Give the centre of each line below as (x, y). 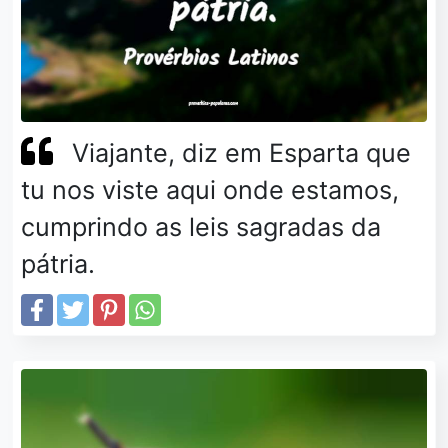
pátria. (58, 263)
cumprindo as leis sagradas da (201, 226)
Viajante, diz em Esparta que (242, 152)
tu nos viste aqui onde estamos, (210, 189)
